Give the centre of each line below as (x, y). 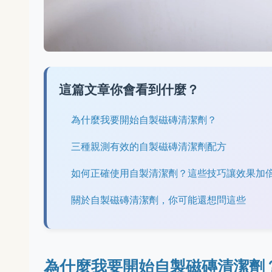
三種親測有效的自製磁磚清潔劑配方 (149, 146)
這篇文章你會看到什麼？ (129, 90)
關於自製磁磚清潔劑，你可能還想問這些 (158, 200)
